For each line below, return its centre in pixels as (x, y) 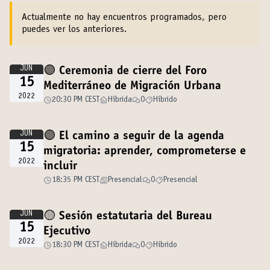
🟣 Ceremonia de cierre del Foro (125, 72)
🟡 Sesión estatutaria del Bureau (128, 217)
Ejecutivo (67, 232)
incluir (60, 167)
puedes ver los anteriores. (74, 30)
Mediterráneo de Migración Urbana (132, 87)
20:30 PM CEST (76, 100)
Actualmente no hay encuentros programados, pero (124, 17)
